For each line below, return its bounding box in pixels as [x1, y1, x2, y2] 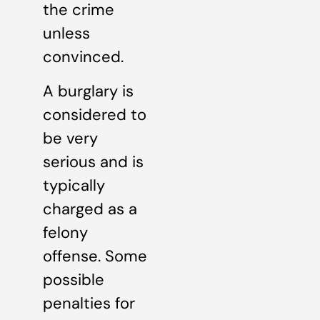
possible [43, 269, 104, 290]
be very [43, 127, 98, 149]
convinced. [43, 46, 124, 68]
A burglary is [43, 80, 134, 101]
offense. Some [43, 245, 147, 266]
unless [43, 23, 90, 44]
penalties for [43, 292, 135, 314]
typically [43, 174, 105, 196]
